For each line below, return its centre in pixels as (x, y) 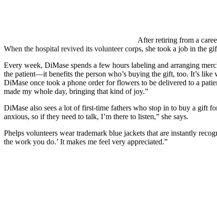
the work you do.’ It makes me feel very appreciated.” (86, 141)
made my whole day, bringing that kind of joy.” (76, 91)
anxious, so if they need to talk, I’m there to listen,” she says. (96, 116)
